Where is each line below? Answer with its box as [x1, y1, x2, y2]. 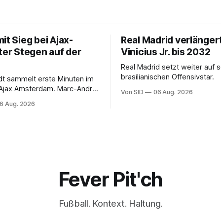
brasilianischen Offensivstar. [121, 72, 214, 81]
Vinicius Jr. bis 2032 [121, 46, 211, 58]
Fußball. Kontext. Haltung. [58, 198, 163, 209]
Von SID [121, 88, 144, 96]
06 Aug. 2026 [153, 88, 193, 96]
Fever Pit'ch [58, 167, 163, 191]
